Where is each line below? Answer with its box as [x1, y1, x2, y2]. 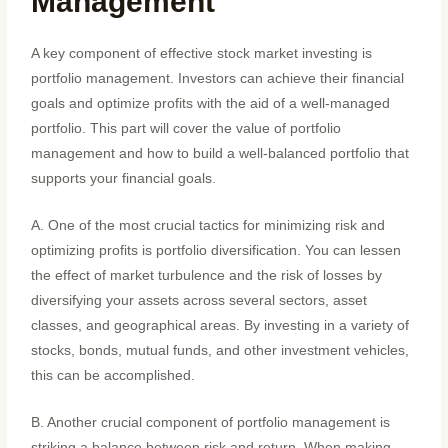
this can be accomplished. [31, 368, 196, 384]
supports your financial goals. [31, 171, 217, 187]
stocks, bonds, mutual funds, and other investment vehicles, [31, 343, 410, 359]
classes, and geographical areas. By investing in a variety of [31, 318, 410, 334]
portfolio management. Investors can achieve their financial [31, 71, 405, 87]
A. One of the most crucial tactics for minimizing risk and [31, 218, 386, 234]
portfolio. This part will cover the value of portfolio [31, 121, 342, 137]
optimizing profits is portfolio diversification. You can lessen [31, 243, 402, 259]
